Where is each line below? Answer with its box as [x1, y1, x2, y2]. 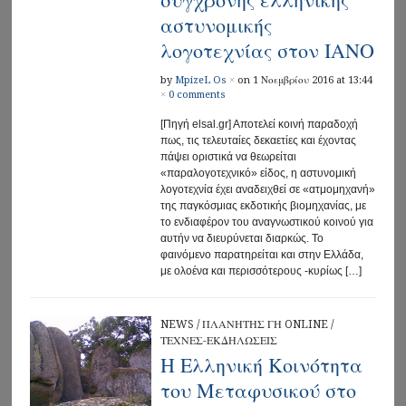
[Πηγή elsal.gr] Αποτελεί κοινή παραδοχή [159, 117, 358, 130]
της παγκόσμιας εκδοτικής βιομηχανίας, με [159, 198, 366, 212]
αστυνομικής [159, 14, 272, 37]
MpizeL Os [174, 73, 227, 86]
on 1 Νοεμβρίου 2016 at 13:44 [237, 73, 372, 86]
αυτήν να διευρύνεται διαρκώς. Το [159, 231, 324, 245]
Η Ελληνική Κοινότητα [159, 353, 362, 377]
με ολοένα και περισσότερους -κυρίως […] [159, 264, 362, 277]
